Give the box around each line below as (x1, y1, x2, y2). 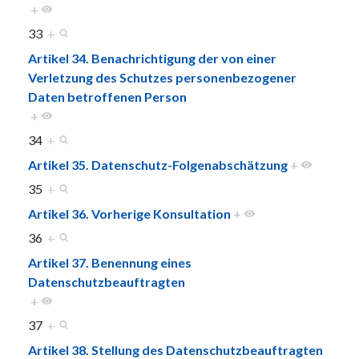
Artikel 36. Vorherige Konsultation (28, 205, 231, 221)
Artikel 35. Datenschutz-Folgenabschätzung (28, 156, 288, 172)
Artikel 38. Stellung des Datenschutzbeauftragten (28, 341, 323, 357)
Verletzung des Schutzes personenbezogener (28, 69, 296, 85)
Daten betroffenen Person (28, 88, 187, 104)
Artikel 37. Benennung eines (28, 254, 192, 270)
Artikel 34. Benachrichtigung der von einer (28, 50, 276, 66)
